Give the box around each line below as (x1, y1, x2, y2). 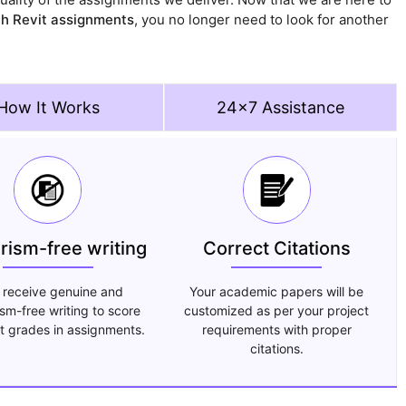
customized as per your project (184, 303, 370, 319)
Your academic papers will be (189, 284, 364, 300)
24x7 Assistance (216, 98, 344, 118)
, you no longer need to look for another (133, 11, 389, 29)
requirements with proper (201, 322, 352, 338)
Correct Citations (202, 237, 351, 260)
